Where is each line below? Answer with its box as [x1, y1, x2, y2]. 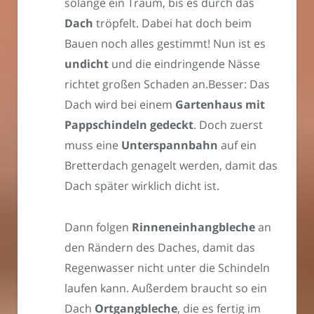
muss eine [64, 137, 121, 153]
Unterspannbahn [121, 137, 218, 153]
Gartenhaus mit [175, 97, 265, 112]
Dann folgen [64, 219, 132, 235]
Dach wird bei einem [64, 97, 175, 112]
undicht [64, 56, 109, 71]
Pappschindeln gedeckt [64, 117, 193, 132]
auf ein [218, 137, 257, 153]
